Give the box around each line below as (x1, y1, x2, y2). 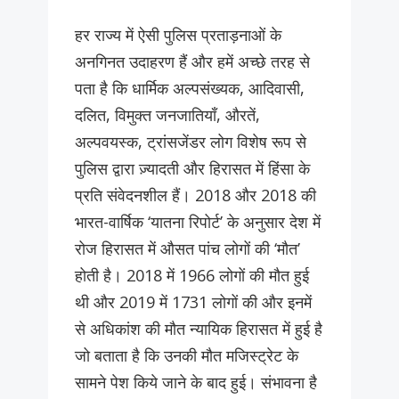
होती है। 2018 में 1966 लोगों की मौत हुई (75, 265, 309, 287)
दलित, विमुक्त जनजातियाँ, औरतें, (75, 104, 260, 126)
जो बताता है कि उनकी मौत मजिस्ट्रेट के (75, 345, 298, 367)
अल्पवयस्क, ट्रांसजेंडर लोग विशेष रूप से (75, 131, 306, 153)
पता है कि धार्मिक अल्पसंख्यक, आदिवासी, (75, 77, 305, 100)
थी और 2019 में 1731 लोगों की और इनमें (75, 291, 312, 313)
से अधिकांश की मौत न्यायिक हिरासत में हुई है (75, 318, 322, 340)
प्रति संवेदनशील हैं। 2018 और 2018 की (75, 184, 316, 207)
